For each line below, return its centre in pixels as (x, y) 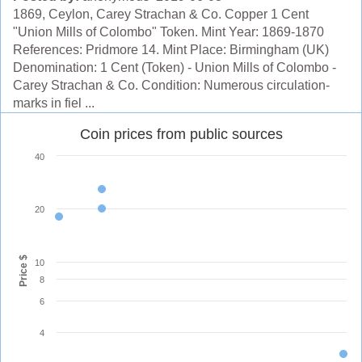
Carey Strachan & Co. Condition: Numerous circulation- (171, 86)
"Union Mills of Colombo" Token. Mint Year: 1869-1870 (168, 32)
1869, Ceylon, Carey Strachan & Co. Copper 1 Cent (161, 15)
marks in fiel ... (54, 103)
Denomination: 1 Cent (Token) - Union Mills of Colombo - (175, 68)
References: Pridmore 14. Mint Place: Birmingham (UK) (171, 50)
